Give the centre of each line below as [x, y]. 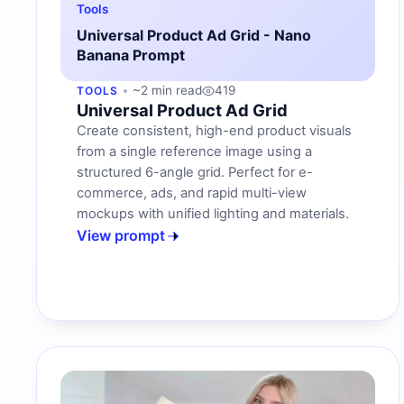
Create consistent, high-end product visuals [214, 131]
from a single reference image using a [194, 152]
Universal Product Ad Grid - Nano [194, 36]
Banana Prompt [131, 55]
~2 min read [167, 91]
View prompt [121, 236]
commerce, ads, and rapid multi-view [192, 193]
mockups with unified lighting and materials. [213, 214]
